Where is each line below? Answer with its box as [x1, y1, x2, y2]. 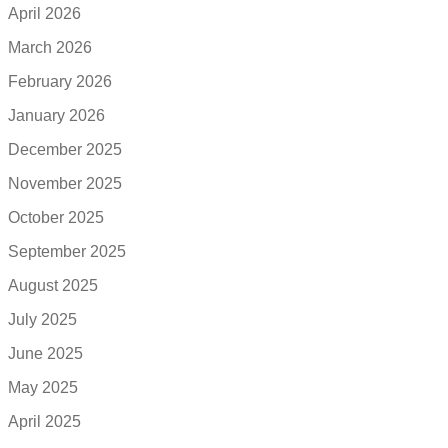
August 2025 [8, 276, 98, 294]
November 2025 [8, 174, 122, 192]
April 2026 [8, 4, 81, 22]
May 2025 [8, 378, 78, 396]
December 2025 [8, 140, 122, 158]
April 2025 [8, 412, 81, 430]
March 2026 [8, 38, 92, 56]
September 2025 [8, 242, 126, 260]
